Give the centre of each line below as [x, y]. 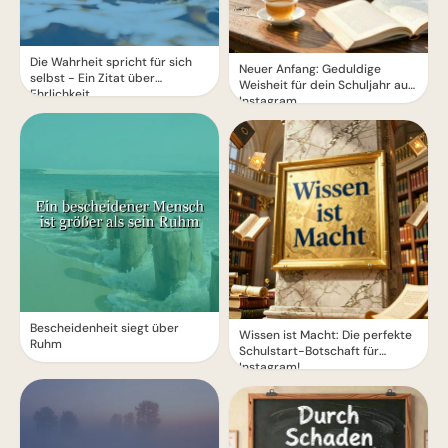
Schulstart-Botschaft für [309, 351]
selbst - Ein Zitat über [92, 78]
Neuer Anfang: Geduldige [310, 69]
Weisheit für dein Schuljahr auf [325, 85]
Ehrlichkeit [60, 94]
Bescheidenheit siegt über [104, 328]
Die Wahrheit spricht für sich [111, 62]
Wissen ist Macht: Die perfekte [325, 335]
